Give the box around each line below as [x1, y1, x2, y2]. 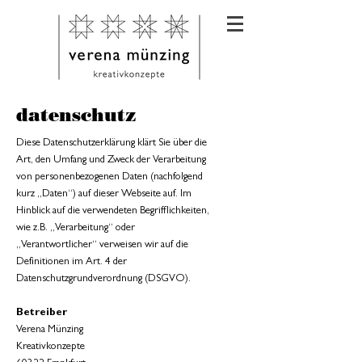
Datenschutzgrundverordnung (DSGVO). [16, 274, 191, 284]
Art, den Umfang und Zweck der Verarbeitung [16, 155, 206, 166]
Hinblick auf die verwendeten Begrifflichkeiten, [16, 206, 209, 217]
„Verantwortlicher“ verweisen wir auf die [16, 240, 188, 250]
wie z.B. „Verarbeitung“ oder [16, 223, 135, 234]
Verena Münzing [16, 325, 83, 335]
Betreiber [16, 308, 67, 318]
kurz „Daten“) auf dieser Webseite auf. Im [16, 189, 192, 200]
